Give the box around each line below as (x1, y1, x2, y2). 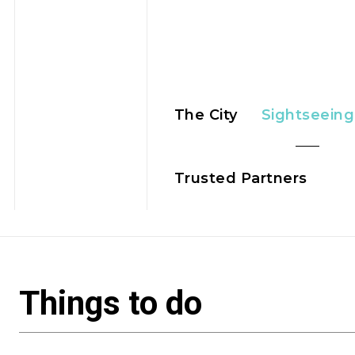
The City (174, 106, 238, 124)
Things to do (19, 284, 202, 323)
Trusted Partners (174, 170, 307, 188)
